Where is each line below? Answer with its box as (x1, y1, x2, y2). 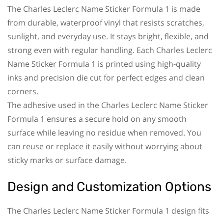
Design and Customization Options (7, 179, 211, 194)
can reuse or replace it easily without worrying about (7, 140, 202, 152)
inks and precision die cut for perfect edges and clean (7, 72, 205, 83)
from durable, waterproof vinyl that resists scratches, (7, 17, 204, 28)
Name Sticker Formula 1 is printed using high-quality (7, 58, 201, 69)
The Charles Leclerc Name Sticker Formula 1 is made (7, 3, 200, 14)
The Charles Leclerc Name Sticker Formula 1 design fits (7, 205, 209, 216)
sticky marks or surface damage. (7, 154, 127, 165)
